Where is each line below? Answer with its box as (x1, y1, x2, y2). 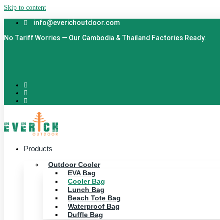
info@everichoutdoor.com (34, 19, 120, 27)
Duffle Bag (68, 211, 103, 219)
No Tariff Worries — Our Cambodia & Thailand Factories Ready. (4, 34, 206, 42)
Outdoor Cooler (48, 161, 100, 168)
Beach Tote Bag (68, 194, 121, 202)
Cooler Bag (68, 177, 105, 185)
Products (24, 144, 53, 153)
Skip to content (4, 4, 46, 11)
